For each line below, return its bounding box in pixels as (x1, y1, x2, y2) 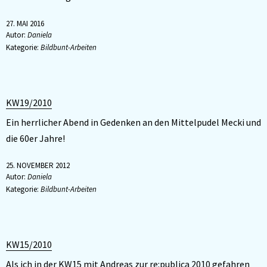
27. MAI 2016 (6, 18, 44, 29)
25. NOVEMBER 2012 (6, 160, 70, 170)
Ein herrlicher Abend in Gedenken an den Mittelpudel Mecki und (6, 116, 261, 128)
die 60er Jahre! (6, 132, 65, 144)
